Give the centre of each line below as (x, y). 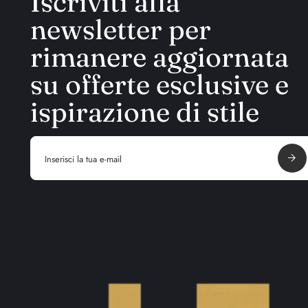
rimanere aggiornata (159, 57)
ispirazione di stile (145, 112)
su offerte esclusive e (159, 84)
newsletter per (121, 29)
